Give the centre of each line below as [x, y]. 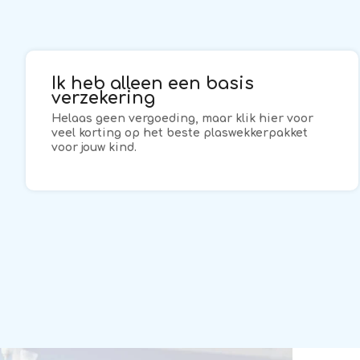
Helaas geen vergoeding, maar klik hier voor [183, 119]
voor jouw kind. [94, 147]
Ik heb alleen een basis [153, 84]
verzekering [104, 98]
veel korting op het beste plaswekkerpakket [180, 133]
